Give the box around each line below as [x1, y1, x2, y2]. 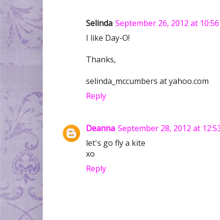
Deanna [86, 123, 115, 134]
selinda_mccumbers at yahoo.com [86, 76, 209, 87]
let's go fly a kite [86, 137, 145, 149]
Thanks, [86, 54, 116, 65]
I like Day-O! [86, 32, 130, 44]
